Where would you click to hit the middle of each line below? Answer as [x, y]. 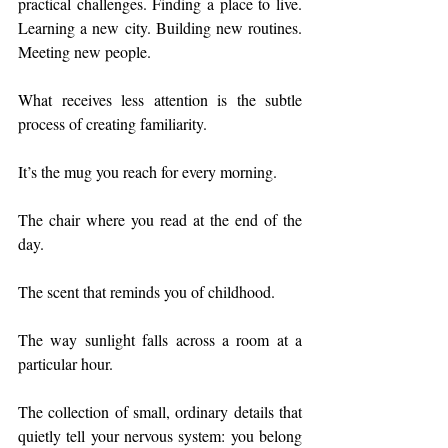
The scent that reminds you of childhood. [146, 291]
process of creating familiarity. [112, 123]
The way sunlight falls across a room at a [160, 339]
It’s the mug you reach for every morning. [147, 171]
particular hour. [65, 363]
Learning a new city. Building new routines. [160, 27]
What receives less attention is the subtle [160, 99]
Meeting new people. [84, 51]
